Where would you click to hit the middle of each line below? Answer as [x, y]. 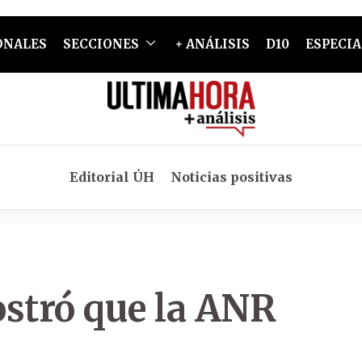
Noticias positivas [232, 177]
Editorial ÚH [112, 177]
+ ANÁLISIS [212, 44]
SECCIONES [101, 44]
